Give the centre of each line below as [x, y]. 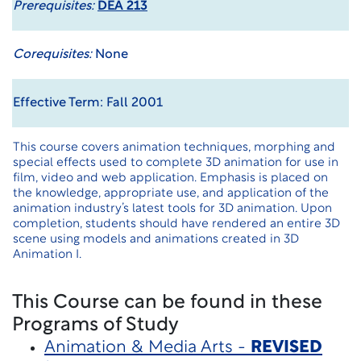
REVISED [286, 348]
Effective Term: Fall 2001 [88, 103]
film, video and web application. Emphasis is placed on [170, 178]
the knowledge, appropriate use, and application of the [171, 194]
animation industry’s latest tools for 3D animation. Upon [172, 209]
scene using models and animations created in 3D [156, 240]
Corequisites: [52, 55]
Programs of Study [95, 326]
